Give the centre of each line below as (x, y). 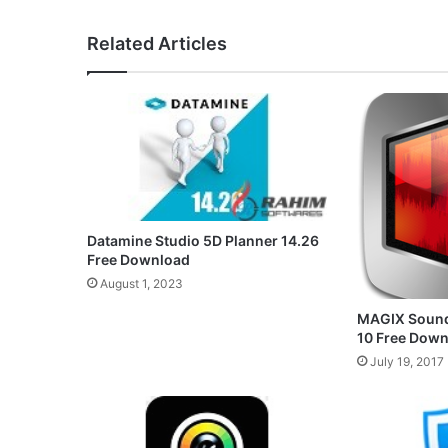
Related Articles (157, 43)
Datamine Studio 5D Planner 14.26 (203, 241)
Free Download (138, 260)
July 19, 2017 (406, 361)
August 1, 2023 (141, 284)
